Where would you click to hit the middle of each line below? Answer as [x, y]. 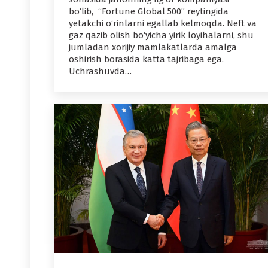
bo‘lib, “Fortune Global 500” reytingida [149, 12]
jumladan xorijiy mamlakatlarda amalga [153, 48]
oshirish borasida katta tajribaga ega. [146, 60]
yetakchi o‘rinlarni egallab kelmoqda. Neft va [163, 24]
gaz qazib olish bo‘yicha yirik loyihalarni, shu [161, 36]
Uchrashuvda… [100, 71]
